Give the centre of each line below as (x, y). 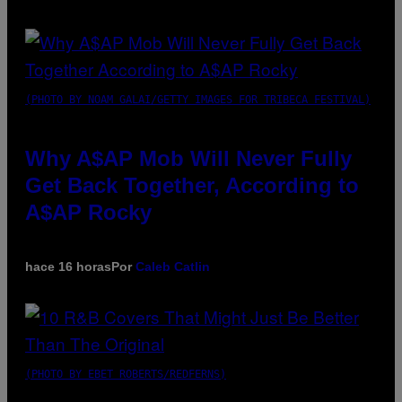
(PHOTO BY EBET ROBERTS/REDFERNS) (126, 374)
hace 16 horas (68, 266)
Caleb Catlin (173, 266)
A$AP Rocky (88, 212)
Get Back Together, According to (192, 185)
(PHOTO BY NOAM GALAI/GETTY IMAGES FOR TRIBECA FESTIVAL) (198, 99)
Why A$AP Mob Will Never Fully (188, 158)
